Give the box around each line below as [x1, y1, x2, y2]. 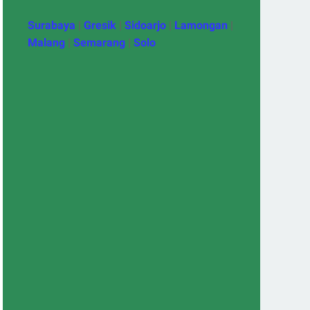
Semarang [73, 36, 125, 49]
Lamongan [174, 19, 228, 32]
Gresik [84, 19, 116, 32]
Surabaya [28, 19, 75, 32]
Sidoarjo [125, 19, 166, 32]
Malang [28, 36, 65, 49]
